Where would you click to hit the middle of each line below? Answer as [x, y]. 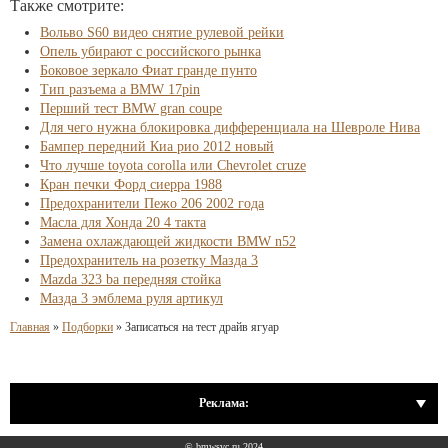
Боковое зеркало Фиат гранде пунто [148, 70]
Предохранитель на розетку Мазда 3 [149, 260]
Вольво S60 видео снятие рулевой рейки [162, 32]
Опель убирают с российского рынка [150, 51]
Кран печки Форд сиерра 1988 [131, 184]
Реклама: [224, 403]
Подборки [87, 327]
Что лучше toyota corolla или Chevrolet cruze [173, 165]
